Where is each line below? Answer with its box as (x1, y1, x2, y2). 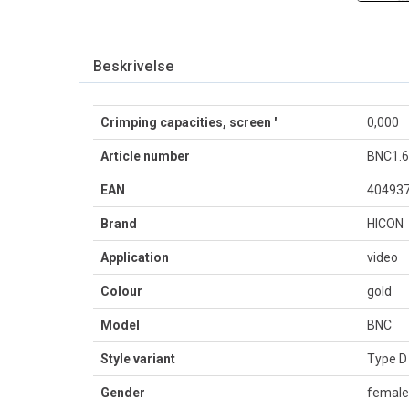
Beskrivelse (93, 58, 174, 75)
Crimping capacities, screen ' (100, 115, 277, 130)
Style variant (100, 351, 175, 366)
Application (100, 250, 169, 265)
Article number (100, 149, 190, 163)
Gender (100, 385, 145, 400)
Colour (100, 284, 142, 299)
